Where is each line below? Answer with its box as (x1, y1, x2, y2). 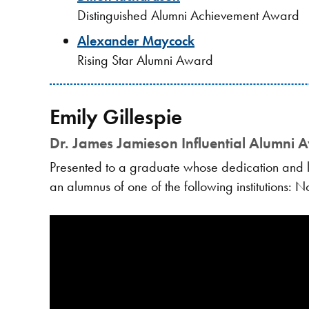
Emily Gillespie (50, 102, 182, 130)
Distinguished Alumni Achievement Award (77, 6, 299, 25)
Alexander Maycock (77, 31, 195, 50)
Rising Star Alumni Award (77, 50, 213, 69)
